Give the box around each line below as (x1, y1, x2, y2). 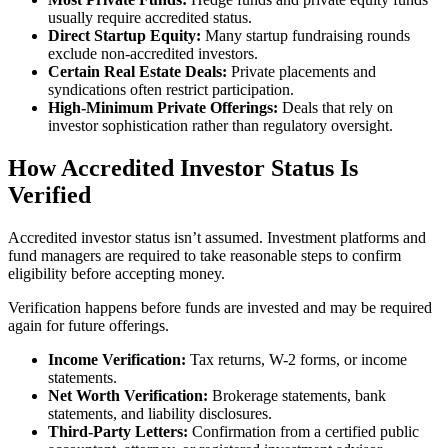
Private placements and (227, 63, 376, 81)
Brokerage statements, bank (208, 387, 386, 405)
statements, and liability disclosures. (48, 405, 272, 423)
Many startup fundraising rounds (201, 27, 410, 45)
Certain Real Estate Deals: (48, 63, 227, 81)
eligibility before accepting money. (8, 265, 225, 283)
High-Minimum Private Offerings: (48, 99, 278, 117)
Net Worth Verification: (48, 387, 208, 405)
